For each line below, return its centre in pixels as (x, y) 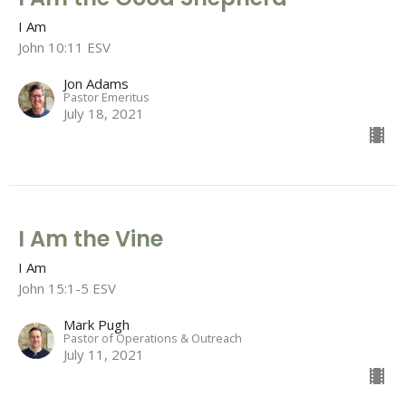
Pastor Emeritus (106, 97)
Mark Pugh (97, 324)
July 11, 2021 (104, 354)
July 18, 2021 (104, 113)
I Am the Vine (91, 238)
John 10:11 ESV (64, 47)
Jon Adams (96, 83)
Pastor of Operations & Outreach (153, 338)
